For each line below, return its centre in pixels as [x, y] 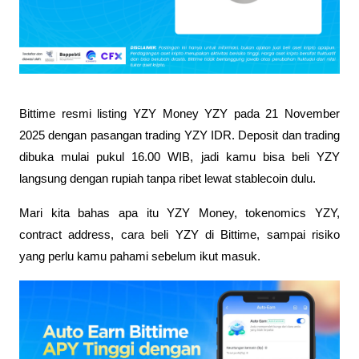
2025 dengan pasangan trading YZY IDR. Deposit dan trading [179, 136]
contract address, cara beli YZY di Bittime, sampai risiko [179, 235]
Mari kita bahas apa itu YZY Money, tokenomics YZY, [179, 214]
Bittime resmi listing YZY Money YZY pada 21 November [179, 114]
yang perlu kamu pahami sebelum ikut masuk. [140, 257]
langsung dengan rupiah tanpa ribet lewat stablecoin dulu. [169, 179]
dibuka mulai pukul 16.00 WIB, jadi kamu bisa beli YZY [179, 157]
